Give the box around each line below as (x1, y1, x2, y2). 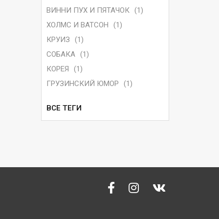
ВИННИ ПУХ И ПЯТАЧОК (46, 6, 130, 15)
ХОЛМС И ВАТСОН (46, 21, 109, 30)
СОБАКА (46, 50, 75, 59)
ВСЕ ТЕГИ (46, 104, 82, 113)
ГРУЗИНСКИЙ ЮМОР (46, 79, 119, 88)
